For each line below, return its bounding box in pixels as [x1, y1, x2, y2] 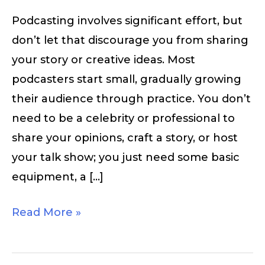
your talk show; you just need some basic [12, 151, 240, 164]
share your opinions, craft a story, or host [12, 131, 238, 145]
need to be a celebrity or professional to [12, 112, 235, 125]
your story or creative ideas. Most [12, 53, 195, 67]
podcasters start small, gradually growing [12, 73, 241, 86]
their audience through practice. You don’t [12, 92, 251, 106]
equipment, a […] [12, 170, 104, 184]
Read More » [12, 206, 81, 219]
